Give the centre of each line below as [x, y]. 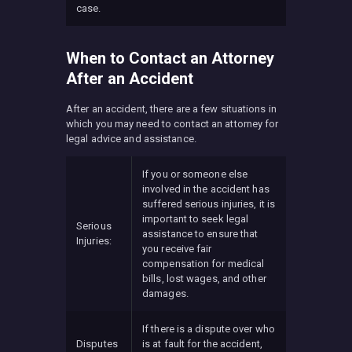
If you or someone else [195, 174]
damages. [165, 294]
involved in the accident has [206, 189]
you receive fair [177, 249]
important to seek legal [196, 219]
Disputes [97, 344]
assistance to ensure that [200, 234]
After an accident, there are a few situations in [171, 109]
